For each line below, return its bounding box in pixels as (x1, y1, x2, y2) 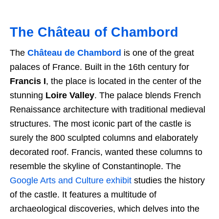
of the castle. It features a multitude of (10, 190, 156, 200)
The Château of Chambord (10, 25, 178, 40)
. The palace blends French (94, 90, 201, 101)
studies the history (131, 175, 205, 186)
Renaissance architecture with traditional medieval (10, 105, 205, 115)
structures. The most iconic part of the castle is (10, 119, 191, 129)
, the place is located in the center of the (46, 76, 201, 87)
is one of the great (121, 48, 194, 58)
